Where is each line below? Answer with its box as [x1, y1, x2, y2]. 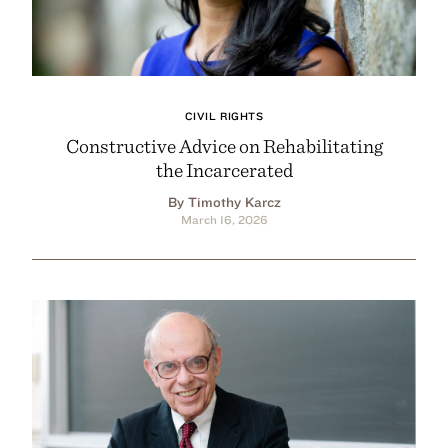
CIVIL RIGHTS [184, 108, 264, 123]
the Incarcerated [155, 157, 293, 181]
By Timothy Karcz [167, 193, 281, 210]
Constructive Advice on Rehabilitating [65, 133, 383, 157]
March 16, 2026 [180, 211, 268, 227]
